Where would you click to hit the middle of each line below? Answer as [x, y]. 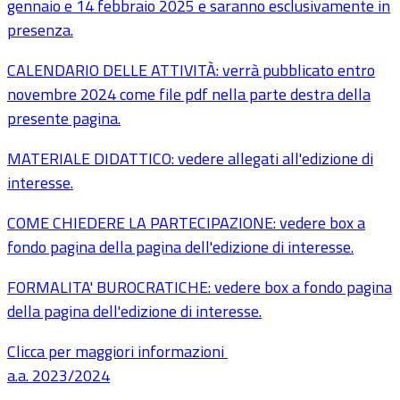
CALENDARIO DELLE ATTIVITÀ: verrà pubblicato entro [191, 71]
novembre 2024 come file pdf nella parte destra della [189, 95]
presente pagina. [64, 119]
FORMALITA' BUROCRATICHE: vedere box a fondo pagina [200, 287]
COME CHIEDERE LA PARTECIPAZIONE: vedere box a [186, 223]
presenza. [40, 30]
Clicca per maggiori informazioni [117, 352]
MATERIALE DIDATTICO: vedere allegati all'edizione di [190, 159]
